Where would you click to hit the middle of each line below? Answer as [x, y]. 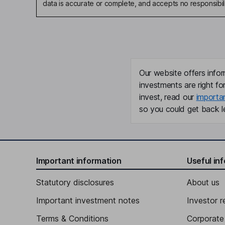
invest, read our [168, 97]
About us [203, 182]
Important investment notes [88, 200]
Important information [79, 161]
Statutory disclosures [75, 182]
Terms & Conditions [72, 218]
